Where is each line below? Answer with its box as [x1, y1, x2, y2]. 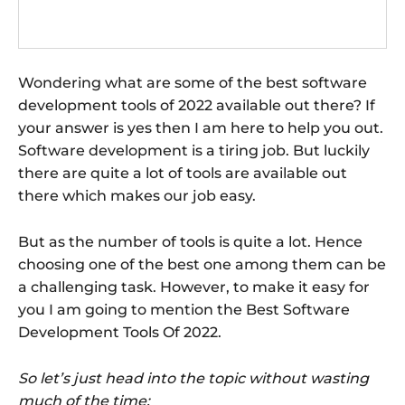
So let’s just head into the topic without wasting [18, 369, 369, 387]
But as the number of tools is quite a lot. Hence [18, 232, 363, 250]
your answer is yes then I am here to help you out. [18, 118, 383, 137]
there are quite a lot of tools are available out [18, 164, 347, 182]
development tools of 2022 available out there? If [18, 96, 375, 114]
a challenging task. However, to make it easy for [18, 278, 370, 296]
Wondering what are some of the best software [18, 73, 367, 91]
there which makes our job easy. [18, 186, 256, 204]
